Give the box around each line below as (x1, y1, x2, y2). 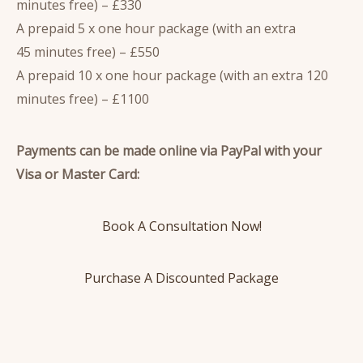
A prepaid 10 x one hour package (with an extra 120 (16, 66, 328, 85)
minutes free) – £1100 (16, 90, 149, 109)
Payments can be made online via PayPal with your (16, 142, 322, 160)
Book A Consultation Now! (101, 217, 262, 236)
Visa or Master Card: (16, 165, 139, 184)
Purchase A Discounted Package (84, 269, 279, 288)
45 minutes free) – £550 (16, 43, 160, 62)
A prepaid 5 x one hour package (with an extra (16, 19, 296, 38)
